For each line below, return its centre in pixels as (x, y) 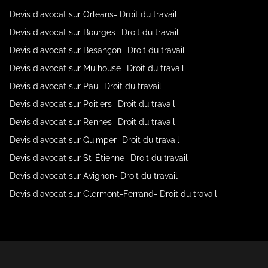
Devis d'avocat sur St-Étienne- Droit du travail (99, 158)
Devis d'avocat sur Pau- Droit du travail (86, 86)
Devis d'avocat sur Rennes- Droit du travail (92, 122)
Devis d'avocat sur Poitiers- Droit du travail (92, 104)
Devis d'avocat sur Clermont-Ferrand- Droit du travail (113, 194)
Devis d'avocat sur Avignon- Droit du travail (94, 176)
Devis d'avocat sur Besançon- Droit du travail (97, 50)
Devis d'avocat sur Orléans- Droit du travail (93, 14)
